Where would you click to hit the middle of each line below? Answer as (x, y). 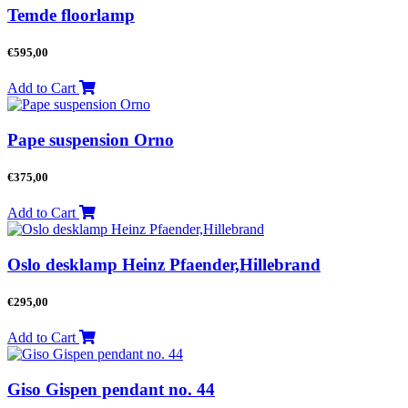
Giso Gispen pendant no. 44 (111, 389)
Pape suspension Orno (91, 139)
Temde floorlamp (71, 15)
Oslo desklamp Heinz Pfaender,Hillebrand (164, 264)
